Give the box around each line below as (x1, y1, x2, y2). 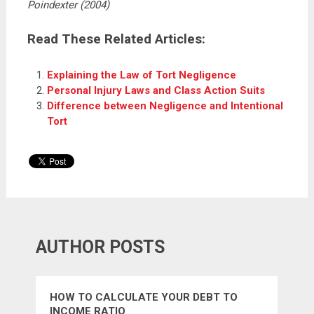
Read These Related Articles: (27, 31, 205, 47)
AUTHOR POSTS (36, 236, 165, 257)
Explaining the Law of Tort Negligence (47, 69, 237, 82)
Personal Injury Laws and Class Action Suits (47, 84, 266, 97)
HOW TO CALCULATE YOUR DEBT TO (50, 290, 238, 303)
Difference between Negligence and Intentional (47, 100, 284, 113)
